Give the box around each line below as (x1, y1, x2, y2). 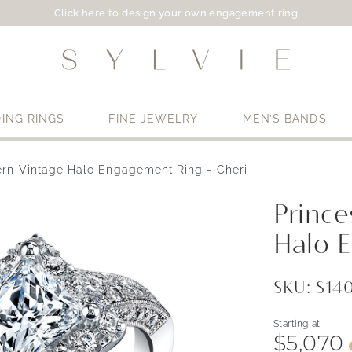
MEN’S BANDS (242, 112, 327, 126)
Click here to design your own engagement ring (53, 7, 299, 19)
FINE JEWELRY (108, 112, 199, 126)
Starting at (273, 318, 321, 330)
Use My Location (137, 198, 235, 213)
